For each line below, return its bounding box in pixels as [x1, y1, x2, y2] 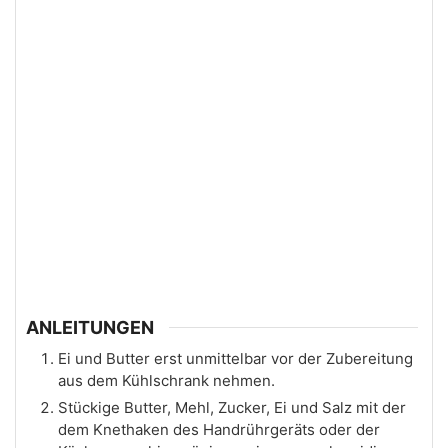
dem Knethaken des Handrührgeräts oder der [58, 420, 380, 440]
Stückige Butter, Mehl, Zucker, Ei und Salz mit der [58, 398, 406, 418]
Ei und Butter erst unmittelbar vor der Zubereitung [58, 349, 413, 369]
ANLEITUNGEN [26, 317, 154, 339]
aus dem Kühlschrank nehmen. [58, 371, 275, 391]
